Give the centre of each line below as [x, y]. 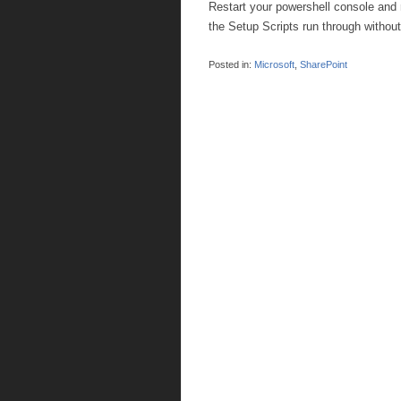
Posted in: [230, 64]
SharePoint [324, 64]
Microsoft [274, 64]
